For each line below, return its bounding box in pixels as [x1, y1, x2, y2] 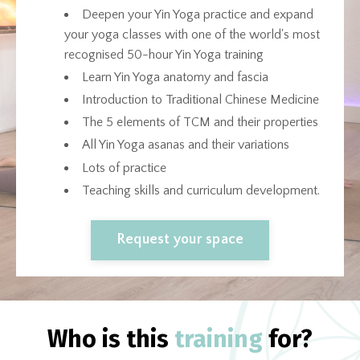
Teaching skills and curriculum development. [82, 182, 320, 198]
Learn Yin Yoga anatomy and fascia [82, 69, 268, 84]
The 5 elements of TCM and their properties [82, 115, 321, 130]
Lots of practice [82, 160, 166, 175]
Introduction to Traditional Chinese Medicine [82, 92, 322, 108]
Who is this [47, 324, 169, 354]
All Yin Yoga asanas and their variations [82, 137, 289, 153]
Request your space [116, 231, 244, 248]
